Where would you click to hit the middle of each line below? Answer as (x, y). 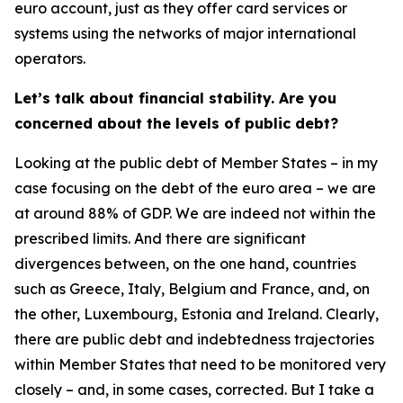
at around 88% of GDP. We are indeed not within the (195, 213)
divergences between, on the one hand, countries (185, 264)
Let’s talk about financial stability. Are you (175, 98)
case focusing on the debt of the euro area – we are (195, 188)
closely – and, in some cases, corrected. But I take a (194, 390)
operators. (50, 58)
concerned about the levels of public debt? (176, 123)
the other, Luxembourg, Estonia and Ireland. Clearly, (197, 314)
